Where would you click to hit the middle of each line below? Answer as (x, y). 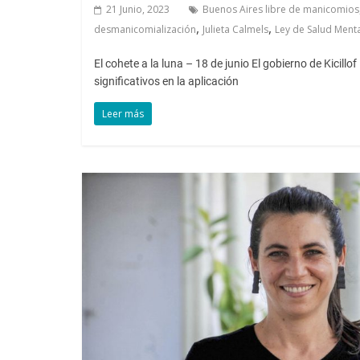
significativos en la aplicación (166, 81)
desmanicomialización (145, 29)
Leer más (123, 113)
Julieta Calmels (235, 29)
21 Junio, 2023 (138, 9)
